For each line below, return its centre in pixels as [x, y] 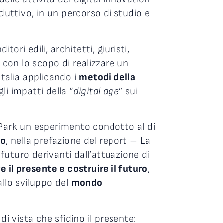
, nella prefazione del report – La [78, 141]
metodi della [107, 77]
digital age [96, 91]
